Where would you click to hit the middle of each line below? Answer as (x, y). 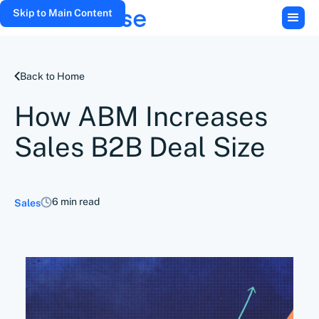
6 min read (76, 202)
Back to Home (52, 76)
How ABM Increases (141, 116)
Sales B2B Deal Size (140, 147)
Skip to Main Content (63, 13)
